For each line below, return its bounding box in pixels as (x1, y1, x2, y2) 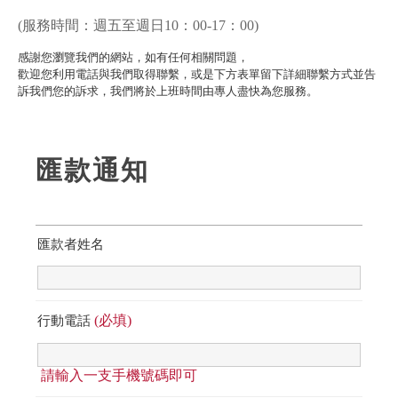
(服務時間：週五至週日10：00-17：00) (18, 18, 259, 33)
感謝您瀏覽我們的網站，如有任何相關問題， (18, 51, 249, 64)
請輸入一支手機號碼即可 (41, 368, 197, 383)
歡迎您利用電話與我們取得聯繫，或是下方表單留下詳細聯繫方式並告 (18, 68, 376, 81)
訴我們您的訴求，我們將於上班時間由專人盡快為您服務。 (18, 84, 318, 98)
